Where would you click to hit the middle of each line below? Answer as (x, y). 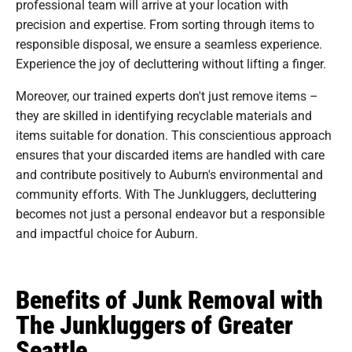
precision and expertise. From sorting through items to (165, 24)
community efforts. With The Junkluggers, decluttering (166, 193)
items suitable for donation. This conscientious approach (174, 134)
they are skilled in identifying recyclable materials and (164, 115)
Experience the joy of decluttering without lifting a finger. (171, 63)
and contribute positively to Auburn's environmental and (169, 174)
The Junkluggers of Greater (154, 324)
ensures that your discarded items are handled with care (170, 154)
